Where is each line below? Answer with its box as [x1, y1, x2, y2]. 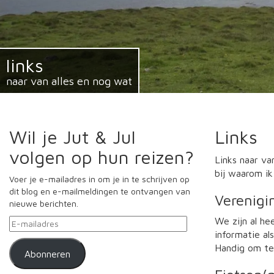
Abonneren [24, 248, 70, 259]
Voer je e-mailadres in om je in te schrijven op [9, 174, 190, 184]
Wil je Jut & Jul [9, 126, 136, 147]
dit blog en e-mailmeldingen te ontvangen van [9, 186, 190, 196]
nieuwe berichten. [9, 198, 78, 209]
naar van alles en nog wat [6, 75, 132, 87]
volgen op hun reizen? [9, 146, 194, 168]
